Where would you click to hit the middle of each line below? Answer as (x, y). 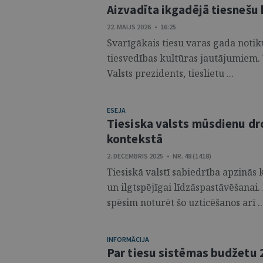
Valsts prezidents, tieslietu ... (170, 73)
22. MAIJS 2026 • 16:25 (141, 27)
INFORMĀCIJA (128, 239)
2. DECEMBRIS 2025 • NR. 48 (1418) (159, 156)
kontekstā (135, 139)
